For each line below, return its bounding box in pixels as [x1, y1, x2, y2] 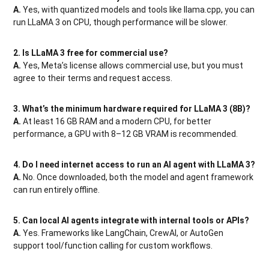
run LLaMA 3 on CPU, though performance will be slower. [13, 17, 228, 27]
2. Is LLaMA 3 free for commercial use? [13, 47, 169, 58]
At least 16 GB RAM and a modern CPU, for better [21, 116, 212, 126]
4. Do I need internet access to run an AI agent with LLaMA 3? [13, 159, 256, 169]
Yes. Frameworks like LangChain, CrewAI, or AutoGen [21, 228, 224, 238]
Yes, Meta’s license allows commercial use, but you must [23, 60, 244, 70]
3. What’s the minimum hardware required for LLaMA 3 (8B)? [13, 103, 251, 113]
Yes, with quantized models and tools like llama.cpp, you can [23, 4, 255, 14]
